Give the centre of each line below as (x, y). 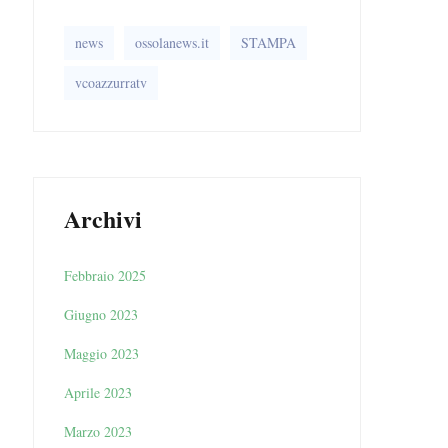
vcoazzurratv (110, 82)
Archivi (102, 218)
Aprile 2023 (97, 392)
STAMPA (268, 42)
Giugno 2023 (100, 314)
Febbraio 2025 (104, 275)
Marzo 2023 (97, 431)
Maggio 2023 (101, 353)
